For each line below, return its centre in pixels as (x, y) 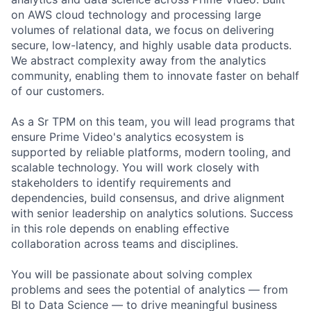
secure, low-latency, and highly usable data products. (151, 45)
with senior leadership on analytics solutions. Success (152, 213)
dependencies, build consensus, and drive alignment (148, 197)
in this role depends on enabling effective (120, 228)
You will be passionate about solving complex (132, 274)
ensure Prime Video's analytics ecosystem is (127, 136)
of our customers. (58, 91)
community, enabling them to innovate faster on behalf (155, 75)
